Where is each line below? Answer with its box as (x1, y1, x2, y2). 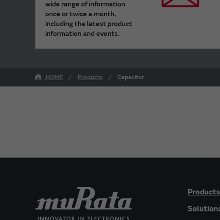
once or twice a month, (45, 9, 116, 18)
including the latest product (45, 19, 132, 28)
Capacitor (117, 73, 144, 81)
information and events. (45, 29, 119, 38)
